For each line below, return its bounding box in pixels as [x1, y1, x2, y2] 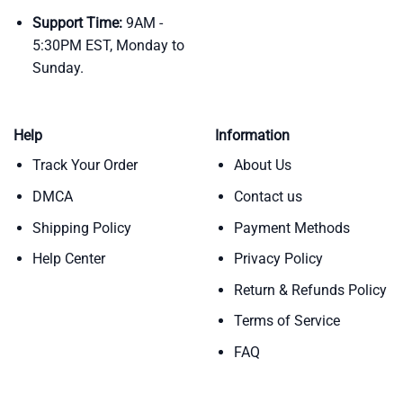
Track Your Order [31, 157, 138, 175]
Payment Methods [233, 219, 350, 237]
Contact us [233, 188, 302, 206]
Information [215, 127, 290, 145]
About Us [233, 157, 291, 175]
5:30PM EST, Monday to [31, 36, 184, 54]
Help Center [31, 250, 105, 268]
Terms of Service [233, 312, 340, 330]
